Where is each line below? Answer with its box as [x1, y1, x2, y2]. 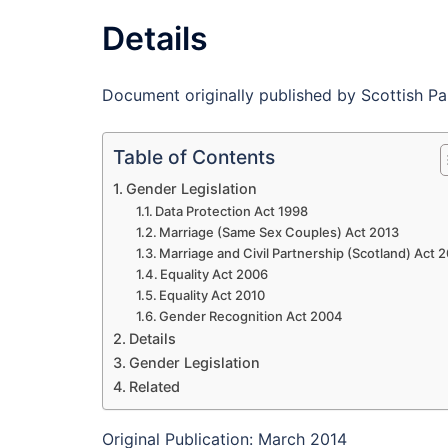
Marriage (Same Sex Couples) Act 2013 [159, 224, 400, 241]
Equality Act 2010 [159, 287, 266, 304]
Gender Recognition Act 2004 [159, 308, 344, 325]
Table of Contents [113, 145, 275, 170]
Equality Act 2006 [160, 266, 269, 283]
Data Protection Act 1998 [155, 203, 309, 220]
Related [128, 378, 180, 396]
